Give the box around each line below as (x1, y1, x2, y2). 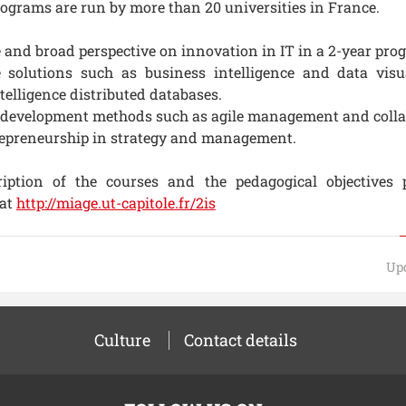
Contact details (184, 329, 297, 352)
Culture (94, 329, 150, 352)
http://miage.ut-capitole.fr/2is (15, 192, 216, 212)
